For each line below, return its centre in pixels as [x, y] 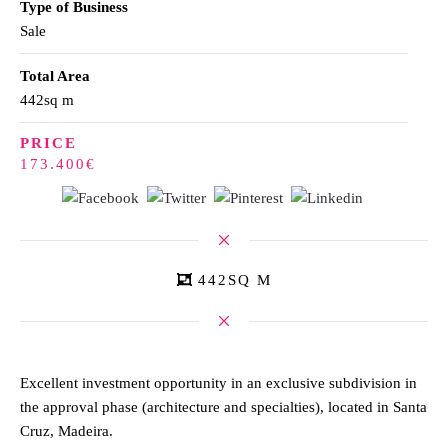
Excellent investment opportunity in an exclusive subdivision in [218, 383]
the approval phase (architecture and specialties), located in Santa [223, 407]
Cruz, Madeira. [66, 431]
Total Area [55, 75]
